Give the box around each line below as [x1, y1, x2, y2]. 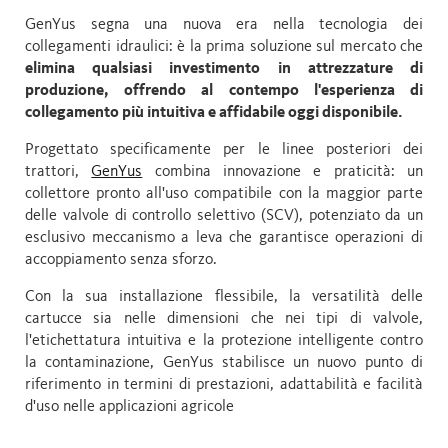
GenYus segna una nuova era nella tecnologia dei [25, 16, 423, 33]
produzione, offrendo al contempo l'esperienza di [25, 82, 423, 99]
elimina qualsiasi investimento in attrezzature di [25, 60, 423, 77]
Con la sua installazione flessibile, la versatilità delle [25, 288, 423, 305]
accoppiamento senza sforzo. [25, 251, 217, 268]
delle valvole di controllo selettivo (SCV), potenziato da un [25, 207, 423, 224]
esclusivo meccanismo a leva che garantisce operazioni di [25, 229, 423, 246]
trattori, [25, 163, 92, 180]
